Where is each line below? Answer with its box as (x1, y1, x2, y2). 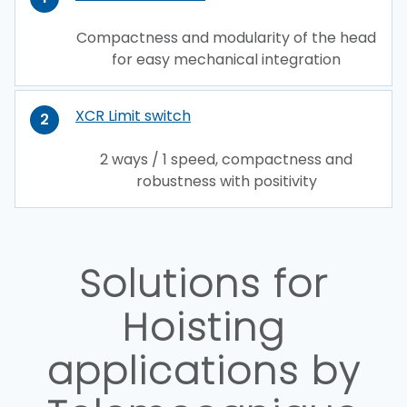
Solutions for (79, 257, 328, 312)
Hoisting (122, 301, 285, 355)
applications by (46, 344, 361, 399)
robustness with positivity (135, 171, 317, 193)
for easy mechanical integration (112, 49, 341, 71)
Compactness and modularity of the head (76, 27, 376, 49)
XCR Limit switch (75, 105, 191, 127)
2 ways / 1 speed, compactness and (100, 149, 352, 171)
